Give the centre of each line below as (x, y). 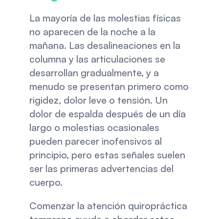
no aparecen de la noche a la (92, 32)
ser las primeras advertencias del (101, 168)
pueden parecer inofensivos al (95, 141)
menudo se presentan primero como (109, 86)
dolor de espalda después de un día (107, 114)
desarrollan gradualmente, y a (94, 73)
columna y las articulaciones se (97, 59)
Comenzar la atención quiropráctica (108, 206)
